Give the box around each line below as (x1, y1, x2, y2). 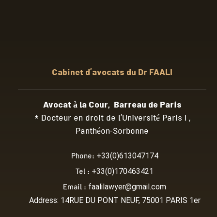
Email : (63, 182, 88, 194)
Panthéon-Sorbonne (76, 125, 149, 139)
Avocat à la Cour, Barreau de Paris (43, 98, 182, 113)
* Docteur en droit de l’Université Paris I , (34, 112, 190, 125)
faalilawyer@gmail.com (88, 182, 166, 191)
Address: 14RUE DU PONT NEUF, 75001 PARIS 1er (29, 195, 201, 205)
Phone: (71, 151, 96, 163)
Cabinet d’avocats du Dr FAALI (52, 66, 172, 80)
